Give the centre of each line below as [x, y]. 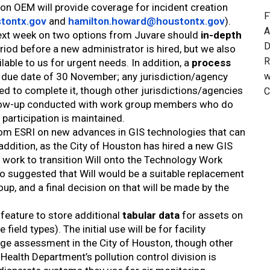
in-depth [221, 35]
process [212, 63]
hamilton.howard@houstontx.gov [147, 21]
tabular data [151, 215]
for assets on [212, 215]
